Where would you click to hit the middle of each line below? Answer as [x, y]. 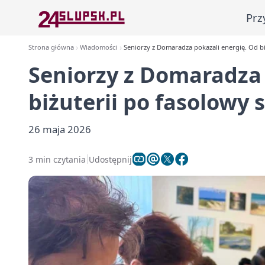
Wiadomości [99, 47]
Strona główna [51, 47]
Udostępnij [110, 159]
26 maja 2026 [60, 129]
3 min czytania [57, 159]
